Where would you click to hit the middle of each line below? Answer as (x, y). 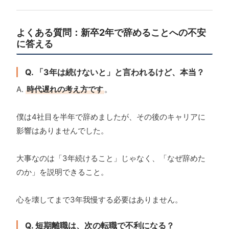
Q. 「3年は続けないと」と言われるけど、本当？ (115, 72)
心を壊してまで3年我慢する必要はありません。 (99, 200)
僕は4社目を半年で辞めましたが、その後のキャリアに (111, 117)
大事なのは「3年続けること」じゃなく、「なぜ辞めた (111, 158)
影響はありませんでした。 (62, 131)
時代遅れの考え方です (65, 89)
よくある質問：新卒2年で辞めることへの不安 (111, 33)
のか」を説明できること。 (62, 172)
